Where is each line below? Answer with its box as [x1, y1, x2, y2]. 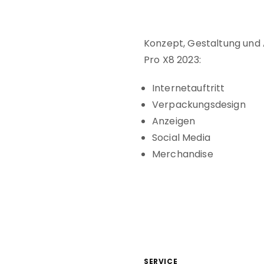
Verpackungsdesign [152, 98, 246, 111]
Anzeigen [152, 114, 196, 128]
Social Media [152, 131, 210, 144]
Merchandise [152, 147, 213, 161]
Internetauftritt [152, 81, 225, 95]
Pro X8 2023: [144, 53, 201, 67]
